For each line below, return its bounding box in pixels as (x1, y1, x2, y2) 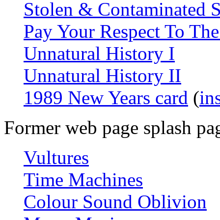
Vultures (24, 147, 89, 168)
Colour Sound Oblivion (24, 191, 207, 213)
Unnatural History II (24, 65, 181, 86)
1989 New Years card (24, 87, 188, 109)
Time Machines (24, 169, 143, 191)
